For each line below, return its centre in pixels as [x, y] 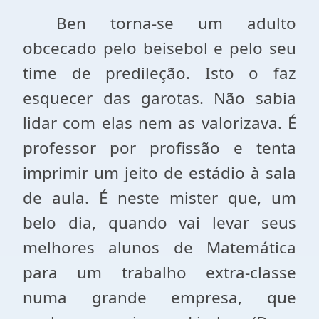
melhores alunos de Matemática [159, 247]
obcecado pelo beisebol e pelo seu [159, 48]
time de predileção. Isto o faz [159, 73]
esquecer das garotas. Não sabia [159, 98]
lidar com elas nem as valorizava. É [159, 123]
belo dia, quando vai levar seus [159, 223]
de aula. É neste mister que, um [159, 198]
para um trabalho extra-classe [159, 272]
